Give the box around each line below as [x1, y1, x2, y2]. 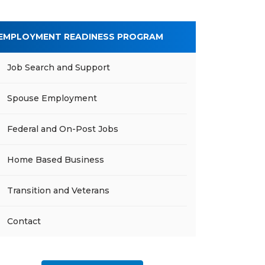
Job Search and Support [7, 62, 110, 73]
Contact [7, 216, 41, 227]
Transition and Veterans [7, 185, 109, 196]
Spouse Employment [7, 93, 97, 104]
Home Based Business [7, 154, 104, 165]
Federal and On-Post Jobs [7, 124, 118, 134]
